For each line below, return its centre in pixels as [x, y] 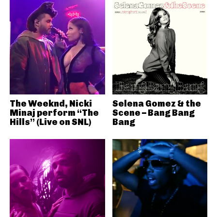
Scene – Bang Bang [153, 113]
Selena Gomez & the [156, 104]
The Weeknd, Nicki [51, 104]
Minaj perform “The [54, 113]
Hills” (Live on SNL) [50, 122]
